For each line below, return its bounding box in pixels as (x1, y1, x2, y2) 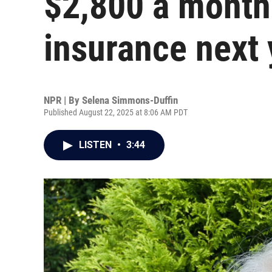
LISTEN (79, 139, 114, 151)
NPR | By (44, 94, 82, 106)
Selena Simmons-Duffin (82, 94, 178, 106)
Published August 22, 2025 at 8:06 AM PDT (44, 107, 188, 117)
